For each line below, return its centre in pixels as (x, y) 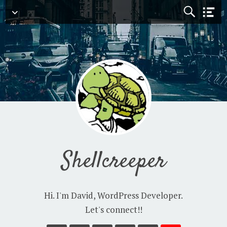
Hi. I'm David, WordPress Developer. (113, 195)
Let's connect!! (113, 210)
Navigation (46, 11)
